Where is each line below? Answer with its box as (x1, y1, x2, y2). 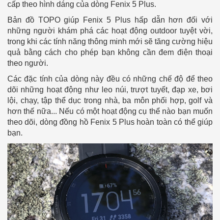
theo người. (7, 59, 48, 68)
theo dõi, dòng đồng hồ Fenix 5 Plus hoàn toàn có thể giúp (7, 118, 213, 127)
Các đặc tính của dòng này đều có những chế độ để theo (7, 75, 213, 83)
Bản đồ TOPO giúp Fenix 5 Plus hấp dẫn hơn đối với (7, 16, 213, 25)
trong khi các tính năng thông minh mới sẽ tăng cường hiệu (7, 37, 213, 46)
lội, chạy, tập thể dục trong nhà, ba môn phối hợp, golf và (7, 96, 213, 105)
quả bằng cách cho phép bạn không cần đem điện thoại (7, 48, 213, 57)
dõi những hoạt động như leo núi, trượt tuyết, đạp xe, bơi (7, 85, 213, 94)
